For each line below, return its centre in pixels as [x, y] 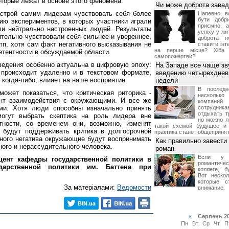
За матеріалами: [90, 187]
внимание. [211, 188]
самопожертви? [175, 56]
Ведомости [134, 187]
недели [167, 81]
